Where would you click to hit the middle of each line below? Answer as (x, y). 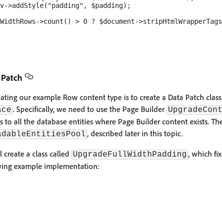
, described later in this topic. (135, 133)
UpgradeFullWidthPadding (130, 155)
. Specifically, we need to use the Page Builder (90, 109)
